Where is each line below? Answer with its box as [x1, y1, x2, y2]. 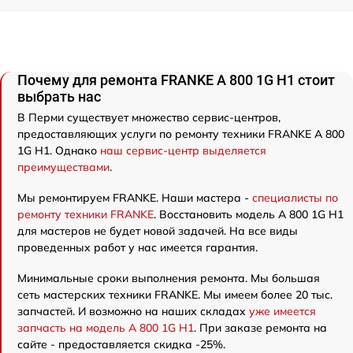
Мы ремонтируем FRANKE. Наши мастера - [17, 190, 252, 205]
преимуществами [17, 159, 110, 174]
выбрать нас [17, 87, 101, 105]
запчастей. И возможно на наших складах [17, 303, 249, 318]
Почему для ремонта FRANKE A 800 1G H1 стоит [17, 71, 335, 88]
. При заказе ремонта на [194, 320, 327, 335]
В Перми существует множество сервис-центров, [17, 110, 281, 124]
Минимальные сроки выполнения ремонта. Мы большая [17, 270, 320, 285]
